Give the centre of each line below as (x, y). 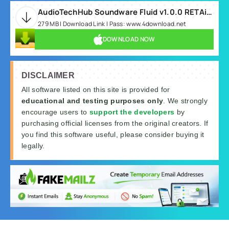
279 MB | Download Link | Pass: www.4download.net (112, 24)
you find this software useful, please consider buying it (113, 134)
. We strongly (186, 100)
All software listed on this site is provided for (96, 89)
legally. (33, 145)
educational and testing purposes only (93, 100)
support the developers (133, 112)
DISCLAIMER (48, 75)
